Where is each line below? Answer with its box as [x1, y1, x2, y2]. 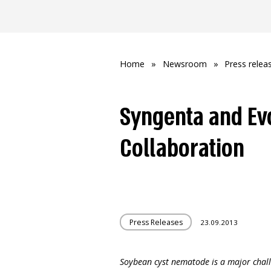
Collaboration [120, 131, 245, 166]
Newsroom [162, 57, 207, 70]
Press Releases [129, 217, 183, 227]
